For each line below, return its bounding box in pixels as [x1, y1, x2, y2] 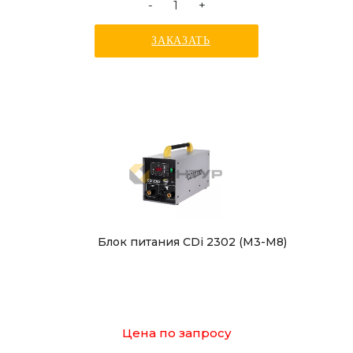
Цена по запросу [121, 325, 232, 340]
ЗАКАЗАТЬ [151, 35, 210, 46]
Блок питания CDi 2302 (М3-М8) [98, 235, 287, 249]
